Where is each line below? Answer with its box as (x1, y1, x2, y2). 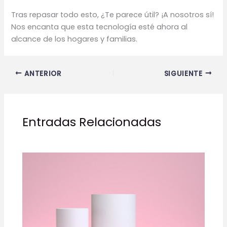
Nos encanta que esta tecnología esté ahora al (11, 21, 188, 32)
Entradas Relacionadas (22, 113, 162, 130)
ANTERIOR (22, 68, 62, 79)
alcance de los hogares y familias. (11, 33, 138, 44)
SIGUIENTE (164, 68, 205, 79)
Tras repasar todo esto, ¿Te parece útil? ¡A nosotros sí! (11, 9, 214, 20)
